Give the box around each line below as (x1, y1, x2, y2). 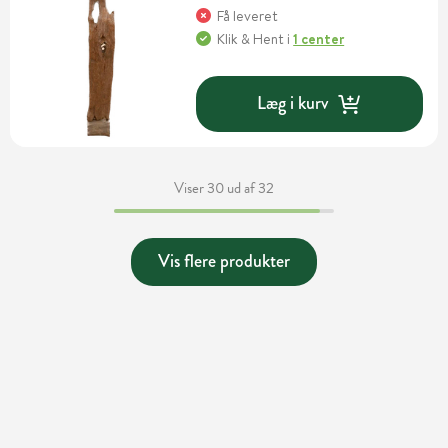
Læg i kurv (257, 90, 329, 117)
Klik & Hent (217, 28, 285, 49)
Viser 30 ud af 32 (174, 176, 274, 199)
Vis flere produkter (158, 248, 290, 275)
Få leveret (217, 5, 279, 26)
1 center (293, 28, 345, 49)
